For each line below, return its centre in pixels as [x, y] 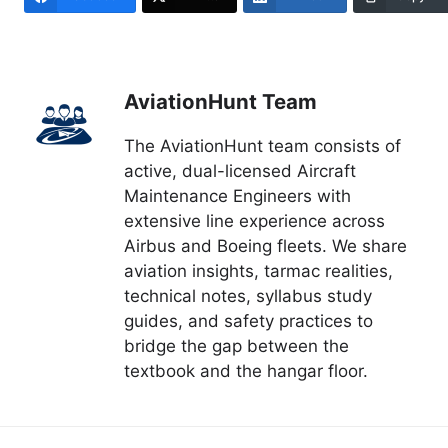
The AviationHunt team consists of [262, 145]
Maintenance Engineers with [237, 195]
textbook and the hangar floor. [246, 370]
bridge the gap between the [236, 345]
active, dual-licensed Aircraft [240, 170]
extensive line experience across [254, 220]
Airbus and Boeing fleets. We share [265, 245]
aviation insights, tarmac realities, [258, 270]
